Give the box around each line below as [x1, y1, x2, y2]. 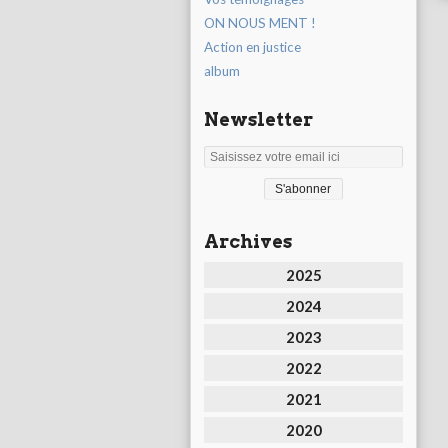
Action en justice [204, 39, 301, 56]
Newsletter [204, 109, 313, 131]
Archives [204, 231, 292, 253]
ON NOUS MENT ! [204, 15, 316, 32]
